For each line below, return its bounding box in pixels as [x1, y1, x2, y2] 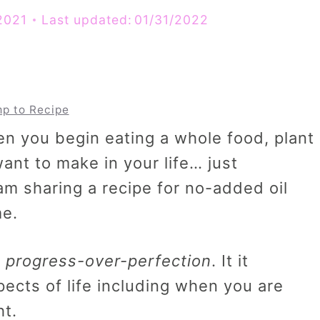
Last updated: [41, 11, 133, 27]
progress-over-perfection [6, 251, 211, 271]
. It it [211, 251, 249, 271]
